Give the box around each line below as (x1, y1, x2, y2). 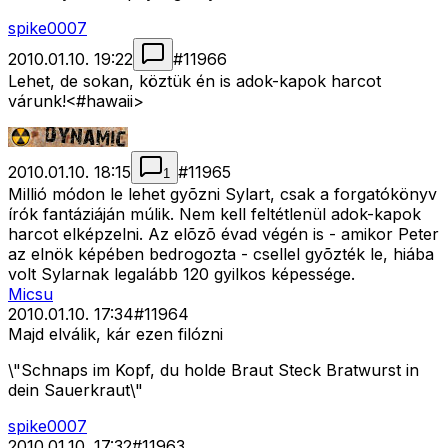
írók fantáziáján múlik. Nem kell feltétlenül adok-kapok (8, 204, 421, 225)
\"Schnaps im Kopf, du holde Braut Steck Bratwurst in (8, 360, 419, 381)
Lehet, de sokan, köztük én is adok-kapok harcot (8, 71, 381, 92)
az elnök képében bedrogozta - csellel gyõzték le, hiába (8, 244, 434, 265)
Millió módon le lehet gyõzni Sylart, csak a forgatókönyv (8, 184, 437, 205)
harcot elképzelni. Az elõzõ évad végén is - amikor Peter (8, 224, 439, 245)
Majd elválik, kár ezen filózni (8, 324, 223, 345)
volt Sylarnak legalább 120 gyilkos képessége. (8, 264, 355, 285)
